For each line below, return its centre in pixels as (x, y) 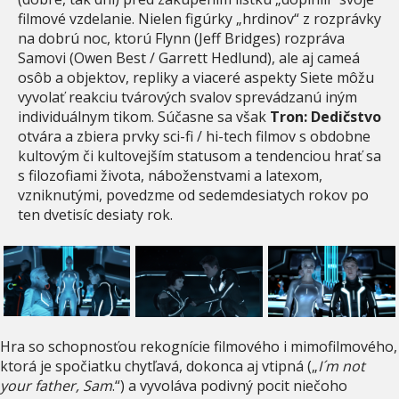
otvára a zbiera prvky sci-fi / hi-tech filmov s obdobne (194, 136)
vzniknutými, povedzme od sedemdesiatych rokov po (193, 195)
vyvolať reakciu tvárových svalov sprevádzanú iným (187, 97)
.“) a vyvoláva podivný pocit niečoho (230, 385)
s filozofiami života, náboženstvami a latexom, (170, 175)
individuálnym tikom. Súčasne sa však (144, 116)
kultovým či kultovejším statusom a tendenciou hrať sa (199, 155)
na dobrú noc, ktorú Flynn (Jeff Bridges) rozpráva (181, 38)
